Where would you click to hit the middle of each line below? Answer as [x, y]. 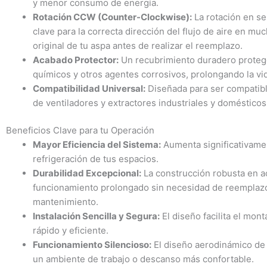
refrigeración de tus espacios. [96, 159]
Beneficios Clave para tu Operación [80, 131]
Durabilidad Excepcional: [87, 173]
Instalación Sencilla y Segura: [96, 216]
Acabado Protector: [76, 60]
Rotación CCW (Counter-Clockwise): [112, 17]
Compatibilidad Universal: [89, 88]
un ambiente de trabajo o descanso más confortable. [143, 259]
